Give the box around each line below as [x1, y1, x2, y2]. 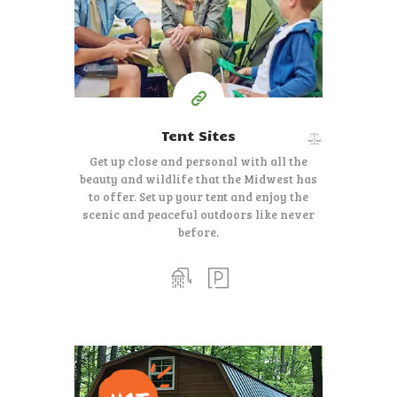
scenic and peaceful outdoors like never [82, 206, 315, 223]
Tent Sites [161, 126, 236, 144]
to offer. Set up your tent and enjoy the [89, 189, 308, 206]
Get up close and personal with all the [90, 153, 307, 170]
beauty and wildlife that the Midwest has [80, 171, 317, 188]
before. [178, 224, 219, 241]
